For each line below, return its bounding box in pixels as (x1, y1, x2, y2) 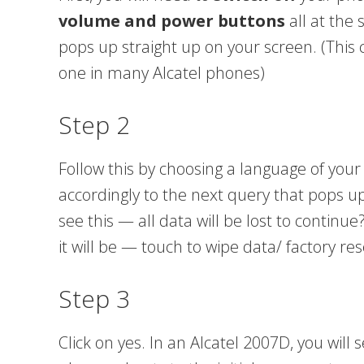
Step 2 (58, 108, 130, 141)
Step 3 (58, 282, 130, 315)
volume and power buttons (58, 10, 285, 32)
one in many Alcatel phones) (58, 62, 265, 84)
